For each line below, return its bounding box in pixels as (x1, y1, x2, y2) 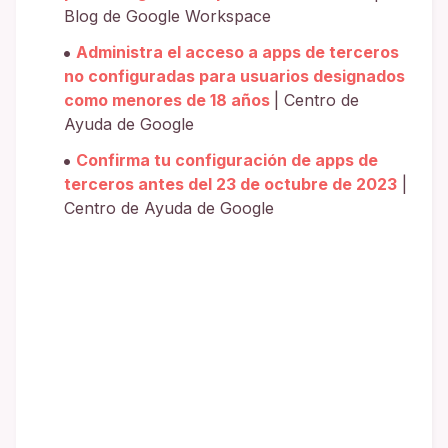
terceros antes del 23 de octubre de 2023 (64, 174, 397, 195)
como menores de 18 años (64, 90, 274, 111)
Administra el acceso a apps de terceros (76, 42, 399, 63)
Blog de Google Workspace (64, 6, 271, 27)
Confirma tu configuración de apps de (76, 150, 378, 171)
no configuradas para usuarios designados (64, 66, 405, 87)
